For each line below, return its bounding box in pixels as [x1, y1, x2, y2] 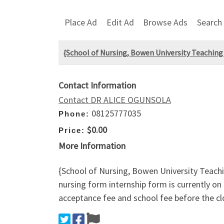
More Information [58, 140, 125, 152]
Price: [58, 125, 85, 134]
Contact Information [58, 79, 136, 91]
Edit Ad [106, 16, 134, 28]
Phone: [58, 109, 89, 118]
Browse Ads [143, 16, 188, 28]
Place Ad [64, 16, 97, 28]
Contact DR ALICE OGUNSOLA [58, 94, 171, 106]
